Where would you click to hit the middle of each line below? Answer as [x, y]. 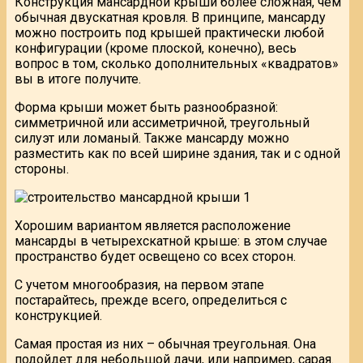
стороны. [42, 169]
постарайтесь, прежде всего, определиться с [151, 300]
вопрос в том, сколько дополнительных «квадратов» [177, 63]
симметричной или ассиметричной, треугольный [162, 122]
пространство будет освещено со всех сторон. [155, 256]
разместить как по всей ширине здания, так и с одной [177, 153]
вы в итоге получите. [78, 79]
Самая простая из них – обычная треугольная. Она [165, 344]
